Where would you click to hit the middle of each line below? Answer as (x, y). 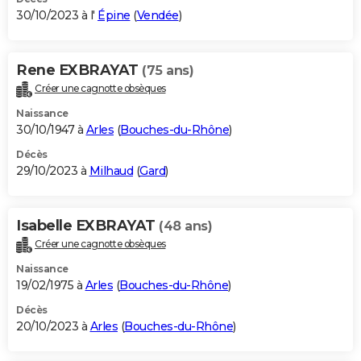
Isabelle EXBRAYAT (87, 225)
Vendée (158, 15)
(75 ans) (168, 70)
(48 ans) (185, 226)
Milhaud (111, 170)
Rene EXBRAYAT (79, 70)
